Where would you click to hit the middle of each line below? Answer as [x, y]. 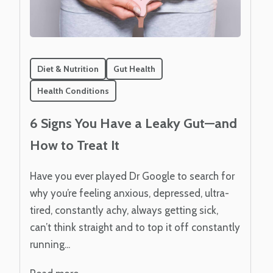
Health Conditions [73, 90]
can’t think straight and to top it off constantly [135, 228]
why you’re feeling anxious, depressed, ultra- [129, 193]
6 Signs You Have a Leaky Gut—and [133, 124]
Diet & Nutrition [68, 69]
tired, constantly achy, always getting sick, [124, 211]
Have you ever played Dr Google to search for [132, 176]
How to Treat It [75, 146]
